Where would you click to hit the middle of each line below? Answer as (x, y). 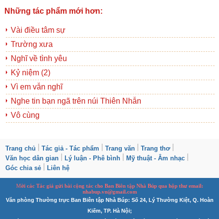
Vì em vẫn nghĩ (36, 87)
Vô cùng (25, 115)
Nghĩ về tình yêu (39, 59)
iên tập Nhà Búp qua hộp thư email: (161, 186)
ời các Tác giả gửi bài (47, 186)
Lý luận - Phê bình (93, 158)
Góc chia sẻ (23, 168)
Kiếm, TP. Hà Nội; (109, 211)
